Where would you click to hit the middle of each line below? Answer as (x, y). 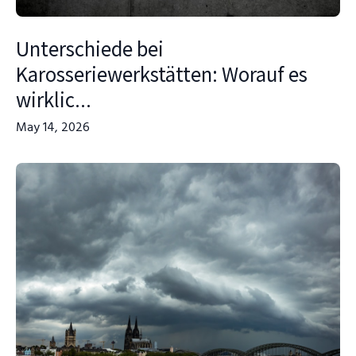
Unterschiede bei (90, 48)
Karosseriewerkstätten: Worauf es (162, 74)
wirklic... (54, 99)
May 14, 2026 (53, 128)
